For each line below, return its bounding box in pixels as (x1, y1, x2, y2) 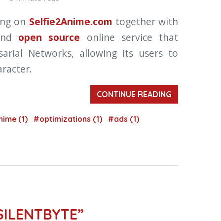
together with (112, 15, 178, 29)
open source (18, 31, 80, 44)
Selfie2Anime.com (29, 15, 112, 29)
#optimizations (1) (34, 114, 104, 124)
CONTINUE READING (97, 89, 172, 100)
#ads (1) (108, 114, 139, 124)
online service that (80, 31, 179, 44)
